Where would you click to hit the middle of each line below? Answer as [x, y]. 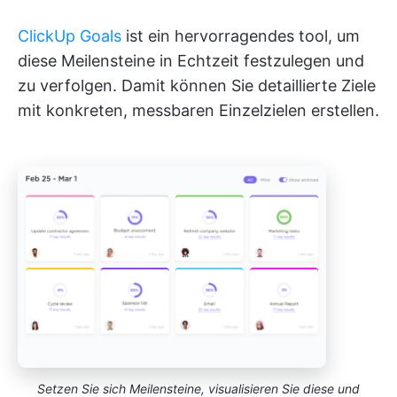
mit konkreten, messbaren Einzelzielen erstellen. [198, 110]
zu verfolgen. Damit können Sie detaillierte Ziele [197, 85]
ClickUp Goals [70, 35]
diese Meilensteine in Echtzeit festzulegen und [191, 60]
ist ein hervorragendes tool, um [241, 35]
